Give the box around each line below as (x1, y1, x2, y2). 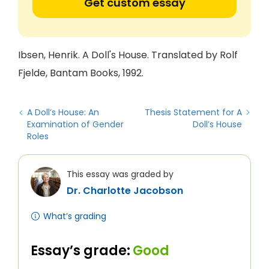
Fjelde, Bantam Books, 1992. (18, 66, 144, 80)
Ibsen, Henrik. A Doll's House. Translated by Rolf (18, 48, 238, 62)
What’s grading (43, 210, 106, 222)
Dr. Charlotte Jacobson (67, 184, 183, 198)
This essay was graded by (67, 168, 174, 180)
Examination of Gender (27, 118, 124, 130)
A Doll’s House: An (27, 106, 99, 118)
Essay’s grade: (31, 241, 130, 260)
